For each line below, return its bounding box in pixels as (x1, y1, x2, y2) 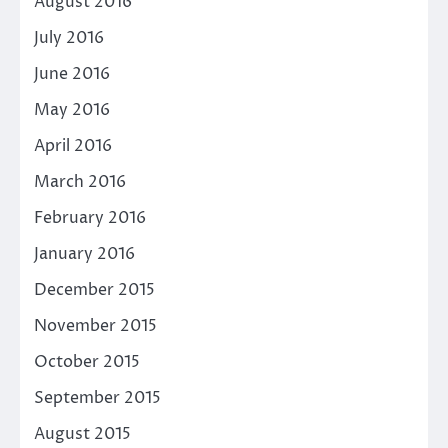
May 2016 (34, 98, 110, 121)
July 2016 (34, 26, 104, 49)
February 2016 (34, 206, 146, 229)
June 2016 (34, 62, 110, 85)
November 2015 (34, 314, 157, 337)
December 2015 (34, 278, 155, 301)
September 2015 (34, 386, 161, 409)
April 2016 (34, 134, 112, 157)
